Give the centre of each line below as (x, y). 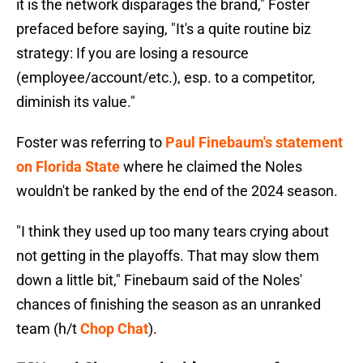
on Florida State (68, 167)
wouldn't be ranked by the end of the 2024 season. (177, 191)
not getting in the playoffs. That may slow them (168, 256)
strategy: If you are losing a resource (132, 53)
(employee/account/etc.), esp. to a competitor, (166, 78)
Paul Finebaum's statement (254, 143)
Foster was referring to (91, 143)
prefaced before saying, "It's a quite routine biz (164, 29)
